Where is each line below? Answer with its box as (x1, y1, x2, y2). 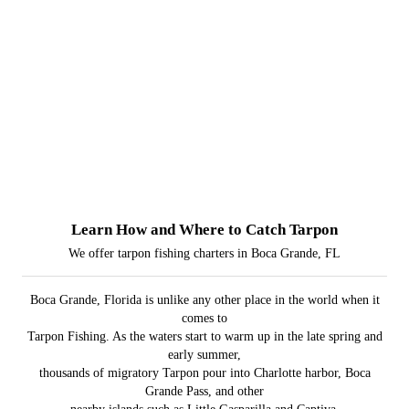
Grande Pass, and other (145, 383, 264, 398)
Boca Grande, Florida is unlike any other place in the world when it (29, 292, 380, 307)
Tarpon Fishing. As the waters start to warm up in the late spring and (26, 329, 383, 343)
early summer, (168, 347, 241, 362)
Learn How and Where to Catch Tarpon (71, 220, 338, 238)
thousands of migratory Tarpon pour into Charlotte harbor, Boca (38, 365, 371, 380)
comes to (182, 310, 227, 325)
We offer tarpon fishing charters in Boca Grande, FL (68, 246, 341, 260)
